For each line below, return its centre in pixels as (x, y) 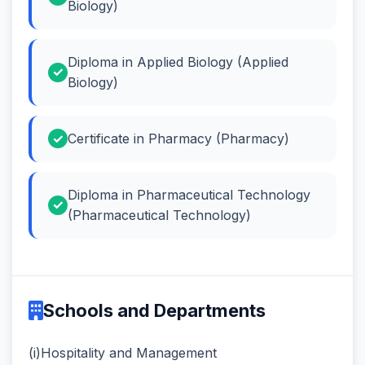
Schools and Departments (154, 310)
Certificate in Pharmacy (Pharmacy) (178, 138)
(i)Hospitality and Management (123, 352)
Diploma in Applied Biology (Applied (178, 62)
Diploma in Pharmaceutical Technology (189, 194)
